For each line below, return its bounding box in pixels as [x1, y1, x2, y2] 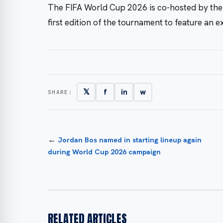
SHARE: [48, 88, 73, 96]
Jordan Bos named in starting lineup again [58, 135, 202, 144]
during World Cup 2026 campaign [48, 147, 161, 156]
